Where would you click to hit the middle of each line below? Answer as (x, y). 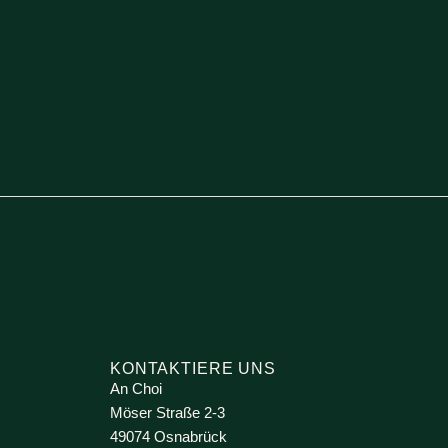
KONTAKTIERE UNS (193, 368)
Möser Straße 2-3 (167, 412)
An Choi (136, 388)
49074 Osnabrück (168, 436)
